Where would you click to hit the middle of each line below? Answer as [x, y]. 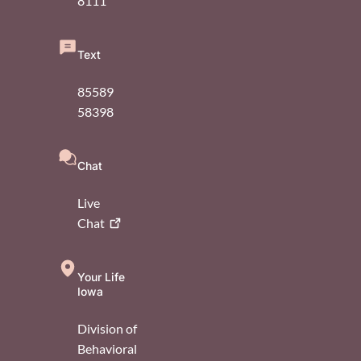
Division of [107, 328]
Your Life [101, 277]
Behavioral [107, 348]
